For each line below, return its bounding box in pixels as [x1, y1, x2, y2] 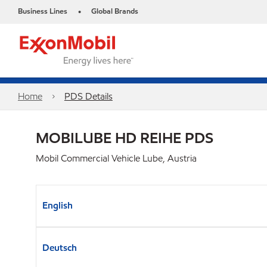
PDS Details [64, 90, 113, 103]
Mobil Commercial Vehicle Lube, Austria [36, 152, 197, 164]
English [42, 199, 73, 212]
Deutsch [42, 241, 77, 254]
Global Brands [91, 6, 138, 17]
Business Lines [18, 6, 67, 17]
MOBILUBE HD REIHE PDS [36, 128, 213, 147]
